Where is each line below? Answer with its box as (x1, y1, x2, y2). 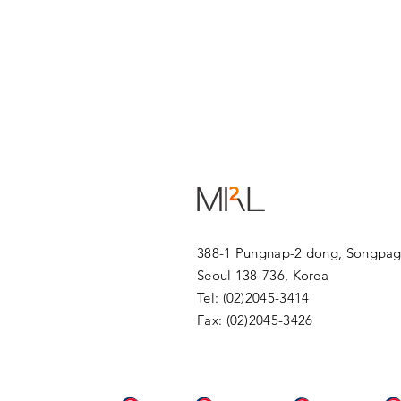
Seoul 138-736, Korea (197, 267, 328, 284)
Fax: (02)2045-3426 (197, 311, 313, 328)
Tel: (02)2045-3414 (197, 289, 310, 306)
